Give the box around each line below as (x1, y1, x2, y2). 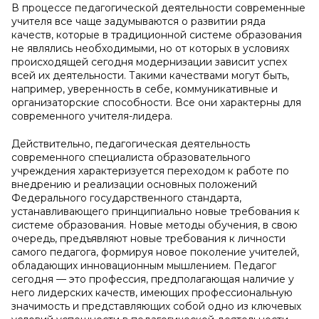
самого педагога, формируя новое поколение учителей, (11, 246, 299, 258)
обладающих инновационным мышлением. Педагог (11, 259, 276, 272)
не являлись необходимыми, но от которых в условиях (11, 42, 289, 55)
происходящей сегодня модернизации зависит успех (11, 56, 287, 68)
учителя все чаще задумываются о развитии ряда (11, 15, 266, 28)
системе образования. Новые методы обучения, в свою (11, 219, 298, 231)
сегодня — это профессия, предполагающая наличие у (11, 273, 294, 286)
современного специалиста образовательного (11, 151, 251, 164)
